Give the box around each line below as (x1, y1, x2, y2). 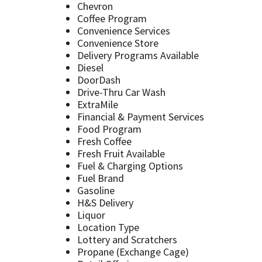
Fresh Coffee (77, 134, 132, 148)
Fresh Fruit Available (77, 146, 165, 160)
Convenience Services (77, 23, 170, 37)
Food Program (77, 122, 142, 136)
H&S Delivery (77, 195, 133, 209)
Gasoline (77, 183, 115, 197)
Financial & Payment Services (77, 109, 204, 123)
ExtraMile (77, 97, 118, 111)
